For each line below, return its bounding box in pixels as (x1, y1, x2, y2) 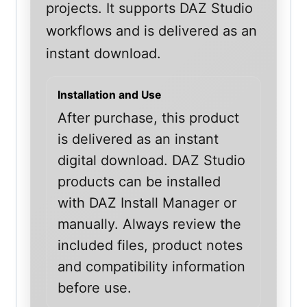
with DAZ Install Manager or (58, 194, 237, 211)
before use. (58, 279, 132, 296)
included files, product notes (58, 236, 243, 254)
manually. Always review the (58, 215, 242, 232)
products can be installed (58, 173, 221, 190)
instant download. (46, 45, 162, 62)
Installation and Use (58, 88, 162, 101)
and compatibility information (58, 258, 246, 275)
